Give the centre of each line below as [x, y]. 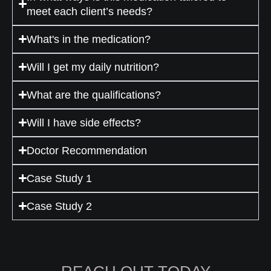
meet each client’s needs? [90, 11]
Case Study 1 [60, 178]
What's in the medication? [89, 39]
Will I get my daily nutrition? [93, 67]
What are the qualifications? [94, 95]
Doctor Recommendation [87, 150]
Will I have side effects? [84, 122]
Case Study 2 [60, 206]
